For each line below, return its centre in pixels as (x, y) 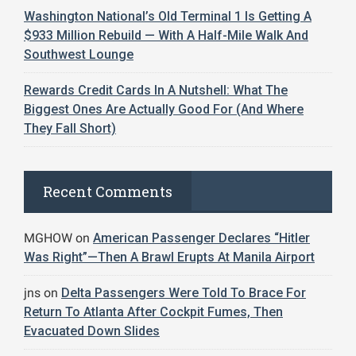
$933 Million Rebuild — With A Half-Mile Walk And (166, 35)
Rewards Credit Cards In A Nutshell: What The (156, 90)
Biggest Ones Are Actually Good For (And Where (164, 109)
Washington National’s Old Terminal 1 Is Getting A (168, 16)
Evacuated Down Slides (92, 331)
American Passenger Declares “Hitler (201, 238)
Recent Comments (108, 191)
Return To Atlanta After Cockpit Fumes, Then (153, 311)
